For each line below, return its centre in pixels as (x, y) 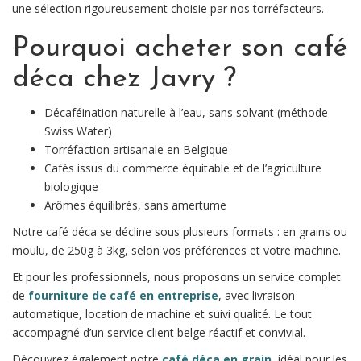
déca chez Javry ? (124, 80)
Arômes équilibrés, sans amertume (135, 205)
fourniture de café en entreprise (123, 296)
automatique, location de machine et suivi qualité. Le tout (162, 314)
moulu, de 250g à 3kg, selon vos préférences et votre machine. (176, 251)
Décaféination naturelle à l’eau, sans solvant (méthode (186, 113)
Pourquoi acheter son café (180, 49)
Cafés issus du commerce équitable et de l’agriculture (183, 168)
